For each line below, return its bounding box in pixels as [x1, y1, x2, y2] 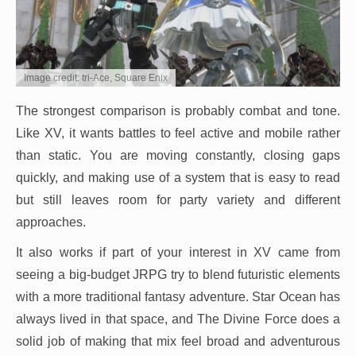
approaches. [16, 215, 86, 230]
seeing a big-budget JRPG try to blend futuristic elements [16, 268, 340, 282]
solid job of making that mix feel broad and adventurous [16, 335, 340, 349]
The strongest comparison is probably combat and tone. [16, 104, 340, 118]
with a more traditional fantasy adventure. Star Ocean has [16, 290, 340, 304]
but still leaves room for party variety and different [16, 193, 340, 207]
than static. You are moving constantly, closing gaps [16, 149, 340, 163]
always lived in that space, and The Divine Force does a [16, 312, 340, 327]
